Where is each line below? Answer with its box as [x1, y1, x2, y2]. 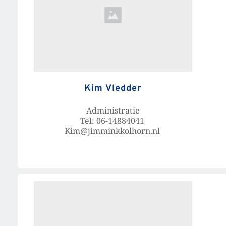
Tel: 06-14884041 [80, 115, 146, 127]
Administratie [86, 105, 140, 117]
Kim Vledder [84, 83, 142, 95]
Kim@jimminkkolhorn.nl [64, 125, 162, 137]
